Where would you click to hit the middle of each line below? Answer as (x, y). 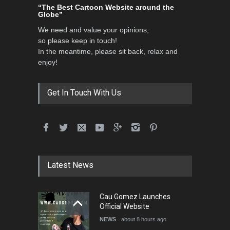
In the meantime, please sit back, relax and (108, 51)
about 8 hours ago (144, 219)
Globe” (50, 14)
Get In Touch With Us (84, 93)
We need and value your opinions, (93, 30)
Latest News (70, 165)
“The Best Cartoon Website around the (106, 7)
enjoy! (48, 62)
